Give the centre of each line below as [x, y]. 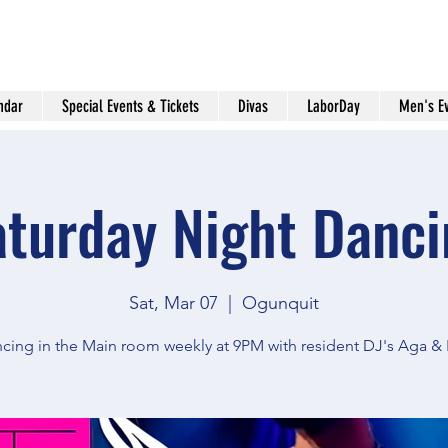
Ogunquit [280, 302]
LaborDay [333, 106]
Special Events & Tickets [130, 106]
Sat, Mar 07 [173, 302]
